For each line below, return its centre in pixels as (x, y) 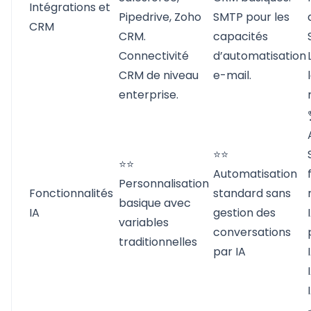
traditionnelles (158, 242)
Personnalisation (164, 184)
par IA (229, 252)
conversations (252, 232)
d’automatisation (260, 56)
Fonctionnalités (71, 193)
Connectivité (154, 56)
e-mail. (232, 75)
